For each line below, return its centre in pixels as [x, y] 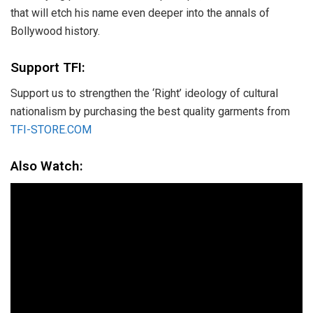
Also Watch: [47, 167]
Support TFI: [48, 68]
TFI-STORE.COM [51, 129]
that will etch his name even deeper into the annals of [140, 13]
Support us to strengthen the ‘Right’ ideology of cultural [144, 93]
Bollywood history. [55, 31]
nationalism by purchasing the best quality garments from [150, 111]
